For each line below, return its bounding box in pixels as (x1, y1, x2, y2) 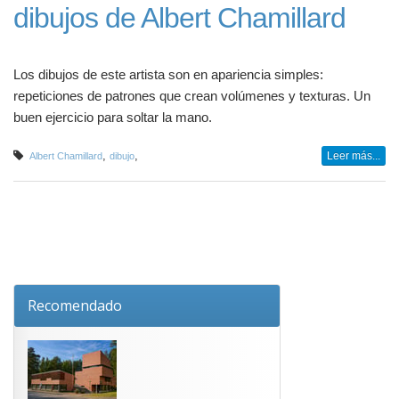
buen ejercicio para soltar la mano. (13, 110, 212, 125)
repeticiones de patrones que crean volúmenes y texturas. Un (13, 88, 370, 103)
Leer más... (327, 149, 380, 162)
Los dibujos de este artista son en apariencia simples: (13, 67, 323, 82)
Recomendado (28, 296, 122, 315)
